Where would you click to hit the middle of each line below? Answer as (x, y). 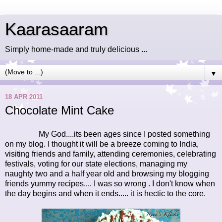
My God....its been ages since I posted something (108, 134)
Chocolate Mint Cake (59, 110)
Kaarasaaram (56, 29)
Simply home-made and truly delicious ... (76, 49)
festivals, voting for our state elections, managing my (96, 164)
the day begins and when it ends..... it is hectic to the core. (105, 193)
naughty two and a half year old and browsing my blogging (107, 173)
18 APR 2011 (24, 97)
